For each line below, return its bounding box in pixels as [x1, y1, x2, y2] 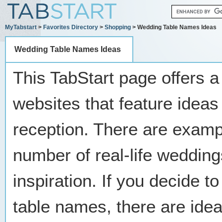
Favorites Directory [43, 24, 98, 31]
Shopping [105, 24, 131, 31]
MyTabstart [5, 24, 37, 31]
